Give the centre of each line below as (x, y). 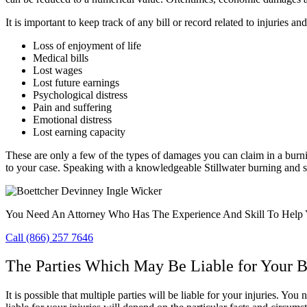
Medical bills (62, 58)
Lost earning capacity (81, 132)
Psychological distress (82, 95)
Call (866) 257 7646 (49, 237)
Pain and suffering (74, 107)
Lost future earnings (77, 82)
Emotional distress (74, 119)
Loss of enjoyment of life (88, 45)
